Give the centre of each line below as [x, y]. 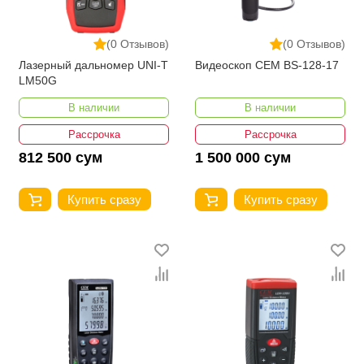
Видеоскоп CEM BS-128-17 [267, 65]
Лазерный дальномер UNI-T [93, 65]
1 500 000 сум [243, 157]
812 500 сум [61, 157]
